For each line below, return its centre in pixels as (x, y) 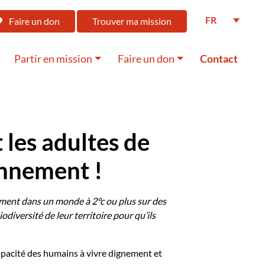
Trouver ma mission (132, 21)
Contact (219, 59)
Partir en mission (53, 59)
